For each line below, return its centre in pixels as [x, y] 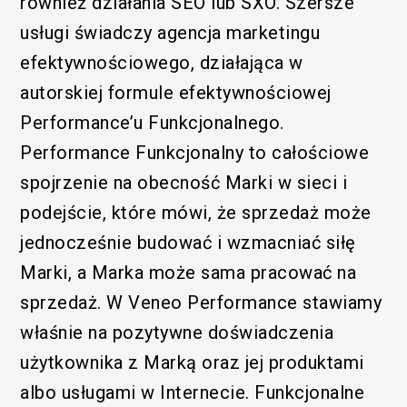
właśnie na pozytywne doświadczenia [177, 332]
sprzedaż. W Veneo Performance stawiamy [201, 302]
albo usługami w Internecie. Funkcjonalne [193, 392]
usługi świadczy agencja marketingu [170, 32]
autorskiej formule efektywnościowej [176, 92]
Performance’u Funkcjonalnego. [152, 122]
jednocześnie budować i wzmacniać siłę [188, 242]
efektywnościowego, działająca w [162, 62]
